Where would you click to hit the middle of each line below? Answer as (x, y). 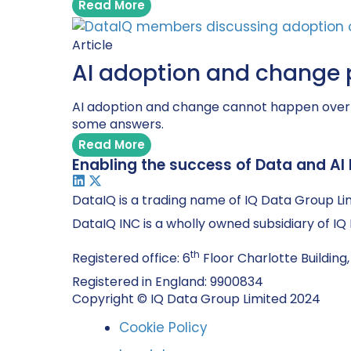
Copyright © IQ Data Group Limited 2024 (196, 299)
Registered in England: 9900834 (168, 282)
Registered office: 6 (131, 258)
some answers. (118, 124)
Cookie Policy (163, 327)
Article (92, 45)
